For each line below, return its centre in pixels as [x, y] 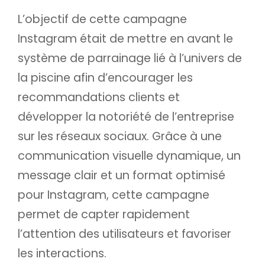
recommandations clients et [99, 97]
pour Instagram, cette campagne [114, 195]
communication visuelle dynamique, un [129, 156]
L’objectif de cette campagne [102, 19]
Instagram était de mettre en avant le [125, 39]
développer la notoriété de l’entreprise [126, 117]
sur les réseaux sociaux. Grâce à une [120, 136]
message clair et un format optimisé [122, 175]
